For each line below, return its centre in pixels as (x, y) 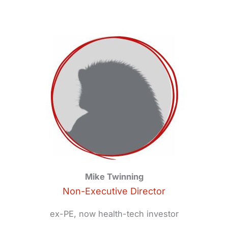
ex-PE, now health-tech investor (114, 214)
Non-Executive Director (114, 191)
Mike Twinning (114, 176)
